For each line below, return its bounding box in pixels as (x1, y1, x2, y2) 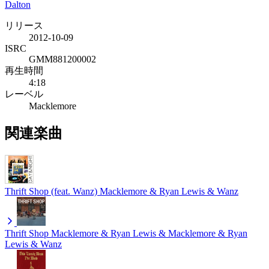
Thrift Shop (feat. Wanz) (5, 186, 97, 196)
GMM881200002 (29, 53, 96, 64)
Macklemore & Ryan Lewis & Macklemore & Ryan (51, 228, 247, 238)
